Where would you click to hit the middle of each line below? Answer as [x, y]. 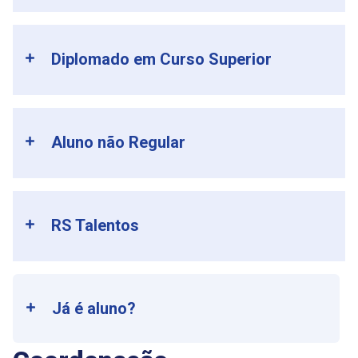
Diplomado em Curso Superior [162, 60]
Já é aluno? [94, 309]
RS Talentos [95, 226]
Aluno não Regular [119, 143]
